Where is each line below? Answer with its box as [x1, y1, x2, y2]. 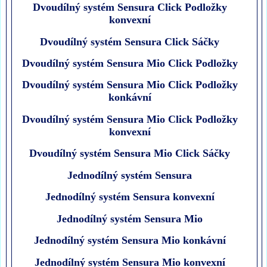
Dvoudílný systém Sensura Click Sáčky [40, 35, 220, 48]
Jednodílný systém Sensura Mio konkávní [33, 234, 226, 247]
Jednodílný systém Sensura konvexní [45, 191, 215, 203]
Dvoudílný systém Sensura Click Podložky [32, 1, 227, 14]
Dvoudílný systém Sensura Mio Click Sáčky [29, 147, 231, 160]
